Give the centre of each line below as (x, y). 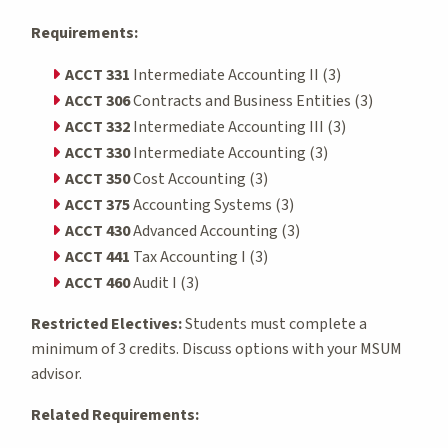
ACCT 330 (97, 152)
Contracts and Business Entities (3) (251, 100)
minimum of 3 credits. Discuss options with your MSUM (216, 348)
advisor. (56, 373)
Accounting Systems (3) (212, 204)
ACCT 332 (97, 126)
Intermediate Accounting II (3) (235, 74)
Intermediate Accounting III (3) (238, 126)
